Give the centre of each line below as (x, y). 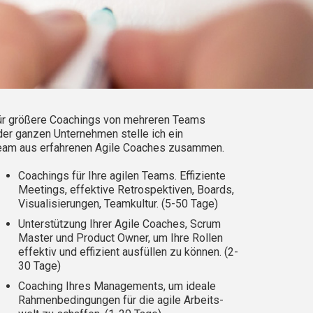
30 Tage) (39, 266)
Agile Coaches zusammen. (158, 148)
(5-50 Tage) (188, 204)
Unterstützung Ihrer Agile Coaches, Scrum (119, 224)
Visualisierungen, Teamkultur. (88, 204)
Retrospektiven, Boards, (174, 190)
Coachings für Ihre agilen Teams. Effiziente (122, 176)
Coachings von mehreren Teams (128, 120)
